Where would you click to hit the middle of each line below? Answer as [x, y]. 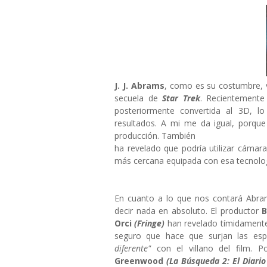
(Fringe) [150, 223]
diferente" [133, 248]
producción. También [155, 136]
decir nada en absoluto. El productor [188, 211]
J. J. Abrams [139, 86]
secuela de [139, 98]
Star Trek [181, 98]
